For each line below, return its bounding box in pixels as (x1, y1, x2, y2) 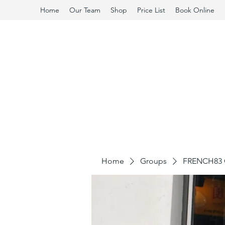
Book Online (175, 6, 214, 15)
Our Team (69, 6, 100, 15)
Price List (137, 6, 165, 15)
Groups (140, 156, 167, 166)
